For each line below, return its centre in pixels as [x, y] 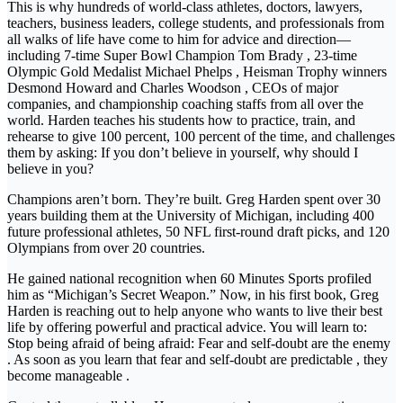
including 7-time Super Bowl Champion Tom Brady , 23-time [182, 56]
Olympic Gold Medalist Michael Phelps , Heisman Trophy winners [197, 72]
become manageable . [68, 376]
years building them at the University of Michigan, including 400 [191, 216]
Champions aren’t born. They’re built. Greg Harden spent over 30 [194, 200]
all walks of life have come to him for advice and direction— [179, 40]
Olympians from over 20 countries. [106, 248]
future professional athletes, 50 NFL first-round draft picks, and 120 [198, 232]
